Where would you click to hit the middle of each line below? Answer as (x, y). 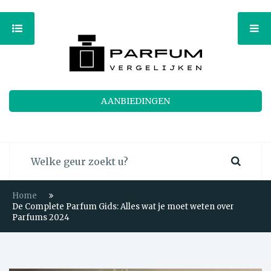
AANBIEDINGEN (135, 101)
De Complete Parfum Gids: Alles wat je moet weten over (123, 207)
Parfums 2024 (41, 217)
